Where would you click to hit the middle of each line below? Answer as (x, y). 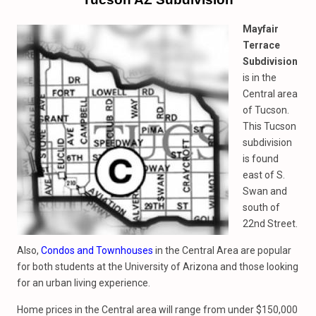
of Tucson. (266, 110)
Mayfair (261, 29)
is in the (260, 78)
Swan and (265, 191)
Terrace (261, 45)
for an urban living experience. (84, 283)
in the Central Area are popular (222, 250)
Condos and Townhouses (97, 250)
